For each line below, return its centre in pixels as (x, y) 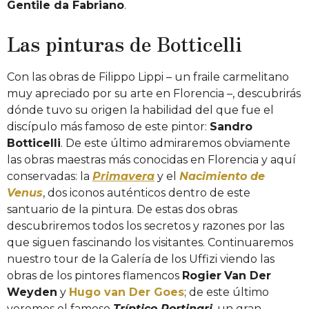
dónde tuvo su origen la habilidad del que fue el (140, 110)
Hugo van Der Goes (127, 292)
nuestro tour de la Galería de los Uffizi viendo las (141, 259)
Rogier (202, 275)
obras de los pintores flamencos (94, 275)
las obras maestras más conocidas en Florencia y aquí (151, 159)
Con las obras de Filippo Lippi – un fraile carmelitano (148, 77)
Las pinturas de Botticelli (124, 44)
